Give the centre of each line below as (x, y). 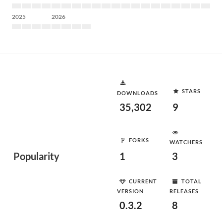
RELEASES (184, 191)
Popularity (36, 156)
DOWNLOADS (138, 93)
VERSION (130, 191)
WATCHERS (186, 142)
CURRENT (143, 181)
